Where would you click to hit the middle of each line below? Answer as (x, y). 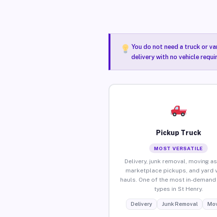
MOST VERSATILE (179, 148)
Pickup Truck (179, 132)
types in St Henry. (179, 189)
